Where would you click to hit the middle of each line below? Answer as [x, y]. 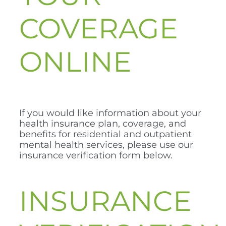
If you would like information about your [110, 113]
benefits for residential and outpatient [105, 134]
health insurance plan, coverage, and [103, 123]
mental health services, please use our [106, 145]
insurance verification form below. [96, 155]
